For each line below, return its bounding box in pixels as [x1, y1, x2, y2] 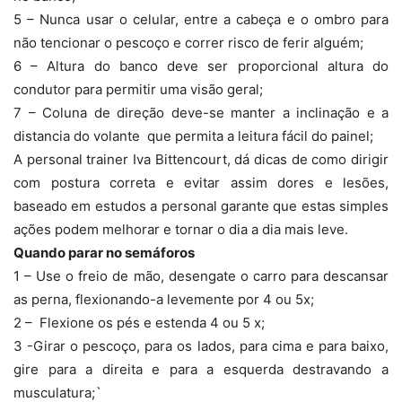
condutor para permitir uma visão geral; [13, 81, 263, 99]
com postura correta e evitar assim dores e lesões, [13, 174, 389, 192]
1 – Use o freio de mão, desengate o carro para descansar [13, 267, 389, 285]
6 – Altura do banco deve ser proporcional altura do [13, 57, 389, 75]
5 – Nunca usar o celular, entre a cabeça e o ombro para [13, 11, 389, 29]
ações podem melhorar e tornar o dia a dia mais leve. [13, 221, 348, 239]
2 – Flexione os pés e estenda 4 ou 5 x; [13, 314, 265, 332]
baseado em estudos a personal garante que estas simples [13, 197, 389, 215]
